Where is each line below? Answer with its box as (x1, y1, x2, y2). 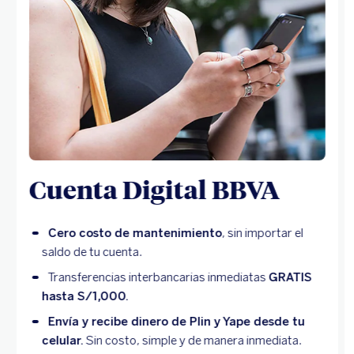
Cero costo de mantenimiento (47, 226, 222, 241)
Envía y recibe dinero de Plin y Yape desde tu (47, 314, 305, 330)
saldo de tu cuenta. (41, 245, 142, 260)
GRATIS (268, 270, 312, 285)
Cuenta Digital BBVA (28, 172, 280, 206)
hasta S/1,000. (41, 289, 129, 304)
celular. (41, 333, 84, 348)
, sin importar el (221, 226, 303, 241)
